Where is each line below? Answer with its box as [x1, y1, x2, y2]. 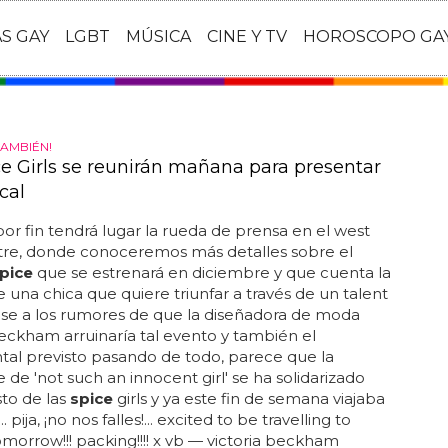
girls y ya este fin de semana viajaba [112, 389, 385, 408]
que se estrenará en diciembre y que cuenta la [32, 263, 391, 282]
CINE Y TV [207, 27, 287, 47]
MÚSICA [126, 27, 191, 47]
